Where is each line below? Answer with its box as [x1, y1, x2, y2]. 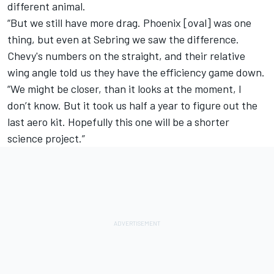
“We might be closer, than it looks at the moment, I [7, 82, 242, 96]
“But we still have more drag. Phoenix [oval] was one [7, 16, 251, 30]
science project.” [7, 131, 85, 146]
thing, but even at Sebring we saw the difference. [7, 32, 239, 46]
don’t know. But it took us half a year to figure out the [7, 98, 257, 113]
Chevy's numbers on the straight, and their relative [7, 49, 245, 63]
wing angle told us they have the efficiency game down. [7, 65, 265, 80]
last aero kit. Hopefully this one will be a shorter [7, 115, 229, 129]
